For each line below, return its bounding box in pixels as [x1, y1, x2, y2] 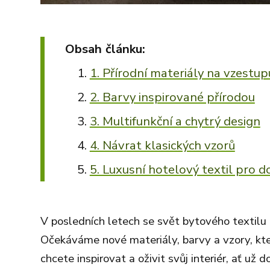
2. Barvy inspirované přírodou [89, 89, 255, 105]
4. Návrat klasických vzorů [89, 137, 235, 154]
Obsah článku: [65, 40, 145, 57]
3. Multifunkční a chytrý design [89, 113, 260, 130]
